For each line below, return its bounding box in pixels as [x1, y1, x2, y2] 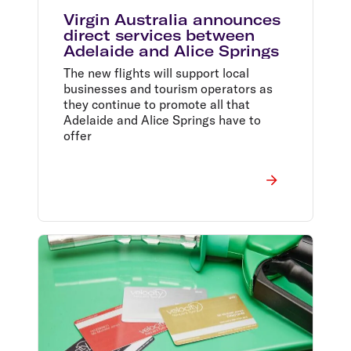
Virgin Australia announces [63, 9, 280, 29]
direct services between [63, 25, 255, 45]
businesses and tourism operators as [63, 80, 273, 96]
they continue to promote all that [63, 96, 250, 112]
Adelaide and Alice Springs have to [63, 111, 261, 128]
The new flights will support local [63, 64, 249, 81]
